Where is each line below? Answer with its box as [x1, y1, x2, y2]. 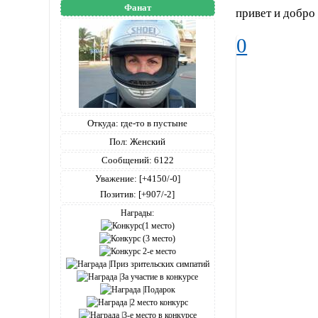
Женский [128, 136, 166, 147]
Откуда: [87, 117, 119, 128]
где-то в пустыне [119, 117, 188, 128]
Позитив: [100, 188, 137, 199]
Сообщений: [101, 154, 152, 165]
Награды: [121, 207, 155, 218]
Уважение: [94, 172, 137, 184]
